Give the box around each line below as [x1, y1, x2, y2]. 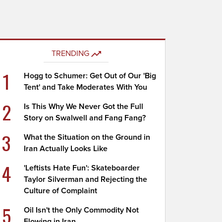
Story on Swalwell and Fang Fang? [24, 113, 146, 123]
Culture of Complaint [24, 186, 98, 196]
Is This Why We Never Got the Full [24, 102, 144, 111]
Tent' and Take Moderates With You [24, 82, 148, 92]
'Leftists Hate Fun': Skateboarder [24, 163, 140, 173]
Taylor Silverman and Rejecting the [24, 174, 148, 184]
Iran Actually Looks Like [24, 144, 108, 154]
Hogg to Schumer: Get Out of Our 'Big [24, 71, 157, 81]
